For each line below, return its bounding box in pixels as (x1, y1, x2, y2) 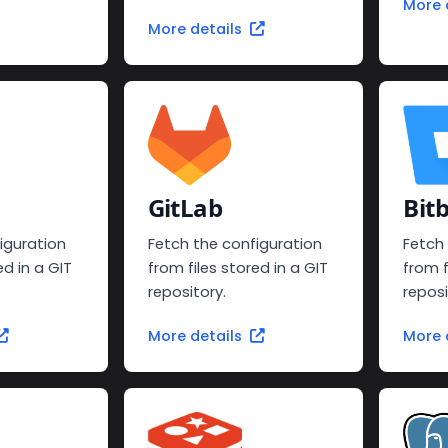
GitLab (147, 191, 223, 225)
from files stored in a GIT (147, 258, 328, 279)
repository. (147, 282, 226, 303)
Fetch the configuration (147, 234, 322, 255)
